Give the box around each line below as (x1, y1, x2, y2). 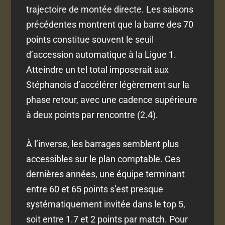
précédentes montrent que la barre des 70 (26, 19, 194, 30)
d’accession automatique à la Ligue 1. (26, 49, 177, 60)
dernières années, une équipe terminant (26, 169, 185, 180)
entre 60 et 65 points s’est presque (26, 184, 164, 195)
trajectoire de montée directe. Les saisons (26, 4, 194, 15)
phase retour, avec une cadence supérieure (26, 94, 198, 105)
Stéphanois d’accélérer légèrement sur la (26, 79, 190, 90)
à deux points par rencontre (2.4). (26, 109, 159, 120)
